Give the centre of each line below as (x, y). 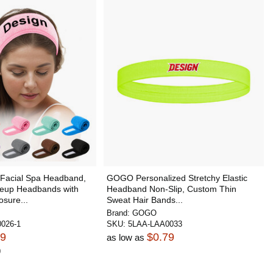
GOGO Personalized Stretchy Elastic (177, 178)
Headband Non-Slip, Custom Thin (171, 189)
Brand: (119, 213)
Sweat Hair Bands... (144, 200)
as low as (126, 237)
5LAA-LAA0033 (155, 224)
